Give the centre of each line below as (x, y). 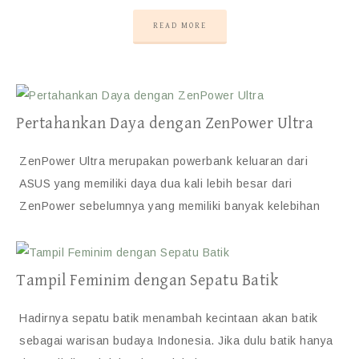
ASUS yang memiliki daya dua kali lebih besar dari (156, 184)
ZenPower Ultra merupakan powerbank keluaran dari (163, 161)
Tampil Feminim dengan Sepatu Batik (147, 281)
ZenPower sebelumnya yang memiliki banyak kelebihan (169, 206)
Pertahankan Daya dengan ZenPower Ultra (165, 124)
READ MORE (179, 26)
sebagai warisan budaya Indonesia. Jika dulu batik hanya (176, 341)
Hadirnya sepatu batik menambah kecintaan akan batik (169, 318)
